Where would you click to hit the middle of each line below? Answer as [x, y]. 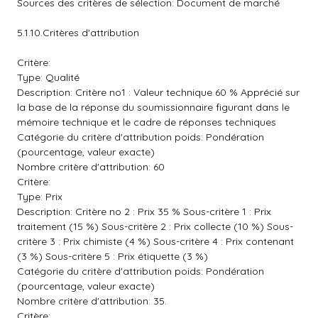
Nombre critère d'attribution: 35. [92, 301]
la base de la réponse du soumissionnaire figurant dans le [153, 107]
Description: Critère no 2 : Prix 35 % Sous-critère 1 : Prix [144, 212]
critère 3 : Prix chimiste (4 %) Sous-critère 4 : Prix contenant [155, 241]
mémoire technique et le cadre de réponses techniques [147, 122]
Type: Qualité [48, 77]
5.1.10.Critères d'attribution [78, 33]
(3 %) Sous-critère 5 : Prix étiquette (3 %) [113, 256]
